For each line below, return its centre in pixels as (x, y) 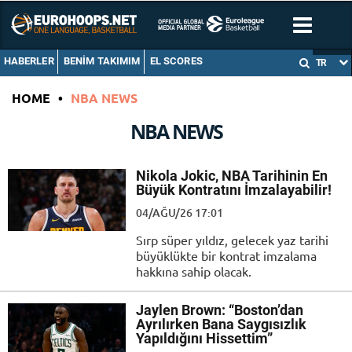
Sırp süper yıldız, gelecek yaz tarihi (232, 240)
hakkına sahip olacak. (194, 271)
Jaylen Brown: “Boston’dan (220, 310)
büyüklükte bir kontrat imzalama (226, 256)
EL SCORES (176, 61)
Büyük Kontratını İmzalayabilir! (234, 190)
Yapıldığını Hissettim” (204, 339)
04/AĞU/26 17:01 (180, 213)
